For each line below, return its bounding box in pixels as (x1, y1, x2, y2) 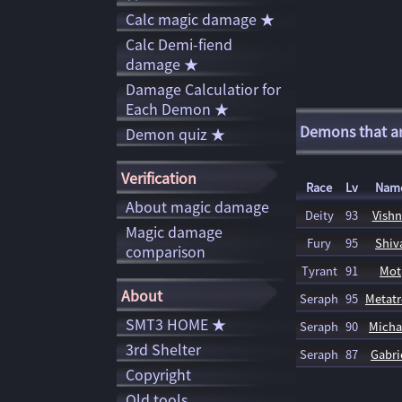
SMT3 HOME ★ (126, 313, 226, 335)
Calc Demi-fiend (126, 33, 232, 55)
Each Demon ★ (126, 98, 229, 119)
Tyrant (301, 262, 337, 279)
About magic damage (126, 196, 269, 217)
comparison (126, 240, 205, 262)
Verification (121, 166, 197, 188)
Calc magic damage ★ (126, 8, 275, 30)
